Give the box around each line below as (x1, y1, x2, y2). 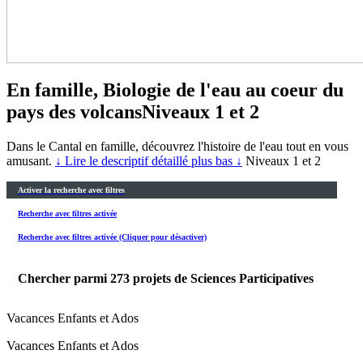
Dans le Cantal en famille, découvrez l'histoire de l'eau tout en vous (6, 139, 348, 153)
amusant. (6, 153, 55, 168)
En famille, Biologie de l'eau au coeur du (6, 79, 344, 100)
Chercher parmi (18, 271, 110, 285)
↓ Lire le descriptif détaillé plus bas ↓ (55, 153, 242, 168)
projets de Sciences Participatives (133, 271, 314, 285)
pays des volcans (6, 100, 142, 122)
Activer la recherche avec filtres (18, 185, 125, 194)
